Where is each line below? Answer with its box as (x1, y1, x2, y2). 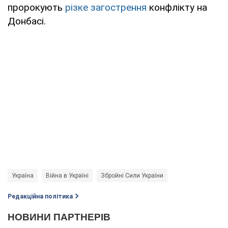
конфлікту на (147, 2, 207, 14)
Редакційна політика (8, 193, 73, 201)
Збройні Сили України (101, 172, 163, 180)
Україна (12, 172, 34, 180)
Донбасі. (8, 15, 46, 27)
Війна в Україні (46, 172, 89, 180)
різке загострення (65, 2, 147, 14)
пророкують (8, 2, 65, 14)
